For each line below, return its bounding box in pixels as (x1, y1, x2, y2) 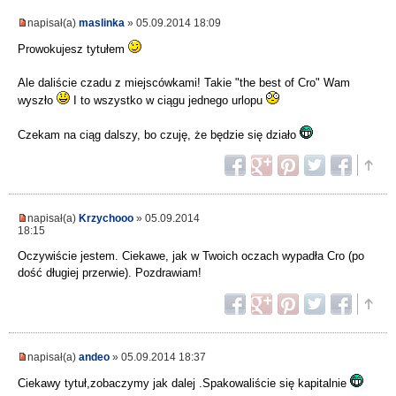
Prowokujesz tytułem (18, 42, 128, 57)
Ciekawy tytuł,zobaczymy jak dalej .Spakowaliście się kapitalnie (18, 377, 350, 391)
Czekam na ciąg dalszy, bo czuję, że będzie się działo (18, 128, 300, 142)
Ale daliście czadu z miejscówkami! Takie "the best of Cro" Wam (18, 76, 350, 90)
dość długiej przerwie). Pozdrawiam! (18, 266, 202, 280)
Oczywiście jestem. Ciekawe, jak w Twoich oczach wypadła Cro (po (18, 249, 364, 263)
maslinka (79, 17, 125, 29)
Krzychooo (79, 212, 133, 225)
